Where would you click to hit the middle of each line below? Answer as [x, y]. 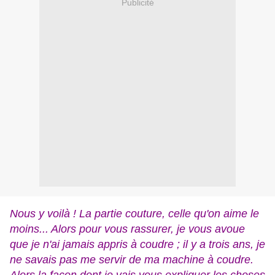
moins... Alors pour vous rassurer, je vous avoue [127, 229]
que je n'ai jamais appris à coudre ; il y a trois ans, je [137, 245]
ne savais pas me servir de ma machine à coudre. [132, 260]
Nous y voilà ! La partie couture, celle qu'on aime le [134, 214]
